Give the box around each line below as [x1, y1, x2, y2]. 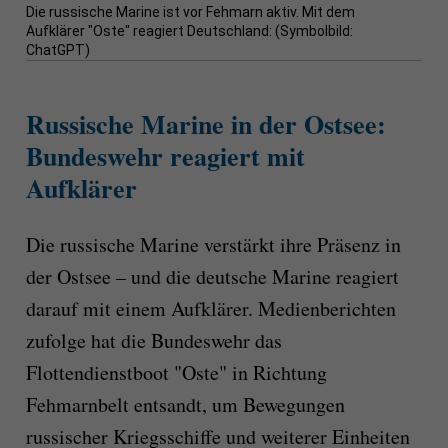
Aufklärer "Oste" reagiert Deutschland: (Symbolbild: [25, 23, 353, 40]
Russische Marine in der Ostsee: [25, 105, 386, 144]
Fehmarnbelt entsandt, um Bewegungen [25, 390, 345, 418]
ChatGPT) [25, 42, 90, 59]
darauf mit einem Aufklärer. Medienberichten [25, 294, 396, 322]
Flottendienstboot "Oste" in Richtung [25, 358, 327, 386]
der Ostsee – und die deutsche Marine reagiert [25, 262, 399, 290]
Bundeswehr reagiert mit [25, 137, 305, 176]
